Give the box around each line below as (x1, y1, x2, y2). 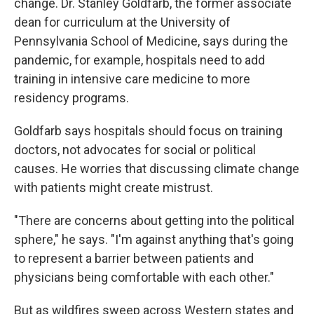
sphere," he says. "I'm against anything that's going (14, 232, 294, 247)
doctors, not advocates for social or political (14, 142, 256, 158)
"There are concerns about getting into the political (14, 213, 294, 228)
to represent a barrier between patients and (14, 251, 254, 266)
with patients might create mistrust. (14, 180, 213, 196)
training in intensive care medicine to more (14, 71, 250, 87)
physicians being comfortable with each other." (14, 270, 274, 285)
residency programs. (14, 90, 129, 106)
